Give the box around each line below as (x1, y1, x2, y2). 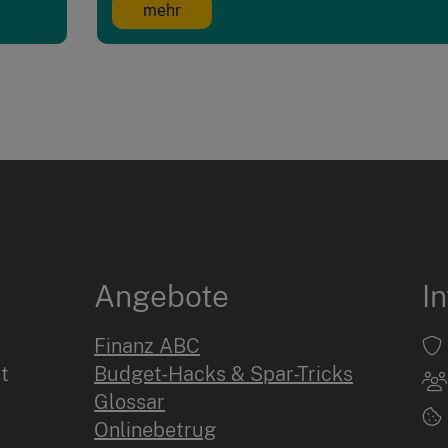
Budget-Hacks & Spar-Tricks (94, 362, 353, 387)
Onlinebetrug (94, 418, 216, 443)
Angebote (94, 278, 229, 315)
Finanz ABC (94, 334, 200, 359)
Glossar (94, 390, 165, 415)
